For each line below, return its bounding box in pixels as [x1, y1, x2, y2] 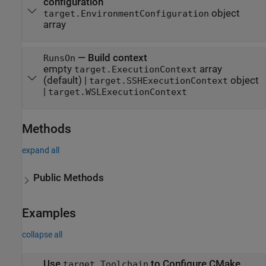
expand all [22, 145, 59, 156]
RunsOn [43, 53, 75, 63]
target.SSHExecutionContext [88, 75, 228, 85]
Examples [22, 205, 76, 220]
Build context [87, 52, 147, 64]
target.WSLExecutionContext [47, 87, 187, 97]
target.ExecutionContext [74, 64, 197, 74]
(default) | [43, 74, 89, 86]
